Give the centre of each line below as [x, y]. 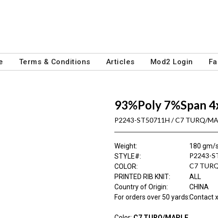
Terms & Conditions [54, 62]
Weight [125, 146]
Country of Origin [140, 187]
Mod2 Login [172, 62]
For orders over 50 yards [151, 197]
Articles [120, 62]
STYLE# [127, 156]
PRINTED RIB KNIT [141, 177]
